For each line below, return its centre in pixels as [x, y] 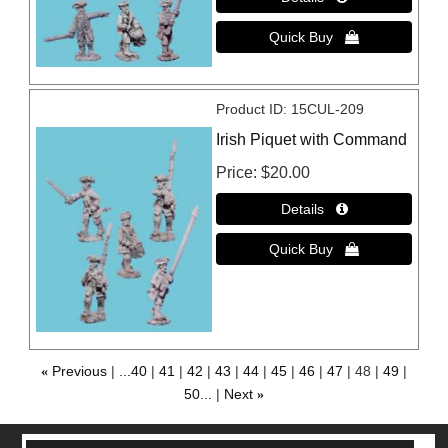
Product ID [250, 109]
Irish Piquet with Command [312, 140]
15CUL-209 [328, 109]
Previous [79, 370]
